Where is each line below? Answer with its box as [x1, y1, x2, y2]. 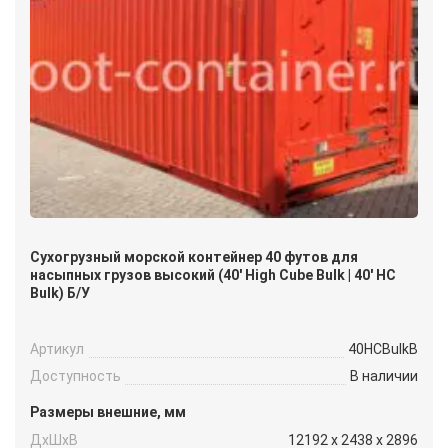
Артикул [30, 341, 84, 358]
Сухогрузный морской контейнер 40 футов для [30, 249, 358, 266]
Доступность [30, 368, 121, 385]
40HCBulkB [348, 341, 418, 358]
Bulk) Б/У [30, 285, 90, 302]
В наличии [350, 368, 418, 385]
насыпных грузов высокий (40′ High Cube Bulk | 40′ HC [30, 267, 396, 284]
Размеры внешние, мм [30, 404, 186, 421]
